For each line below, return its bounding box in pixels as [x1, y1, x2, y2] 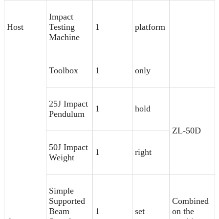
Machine [49, 32, 80, 42]
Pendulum [49, 109, 85, 119]
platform [135, 22, 165, 32]
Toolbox [49, 66, 78, 75]
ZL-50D [172, 126, 201, 135]
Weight [49, 153, 74, 162]
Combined [172, 196, 209, 206]
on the [172, 206, 194, 216]
